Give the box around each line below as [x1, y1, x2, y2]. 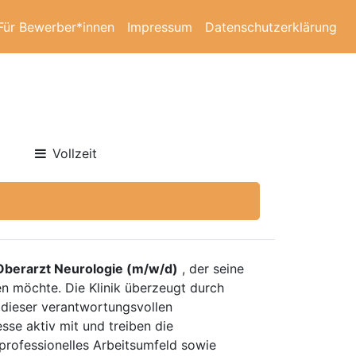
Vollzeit [52, 145, 98, 161]
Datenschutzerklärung [205, 18, 337, 35]
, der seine [178, 261, 244, 277]
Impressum [127, 18, 192, 35]
